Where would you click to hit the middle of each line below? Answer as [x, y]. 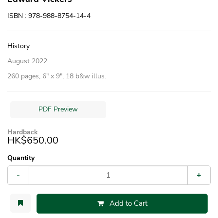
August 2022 [27, 61]
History [18, 46]
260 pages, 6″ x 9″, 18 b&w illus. [57, 76]
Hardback [23, 132]
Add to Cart [128, 203]
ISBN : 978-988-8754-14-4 [49, 16]
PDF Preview [58, 109]
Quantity [21, 158]
